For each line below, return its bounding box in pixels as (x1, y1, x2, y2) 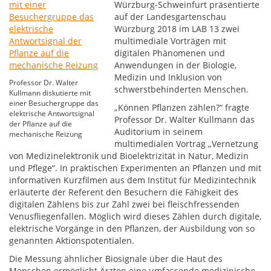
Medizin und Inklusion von (114, 71, 223, 83)
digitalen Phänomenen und (114, 47, 226, 59)
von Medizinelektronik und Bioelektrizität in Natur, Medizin (9, 150, 249, 162)
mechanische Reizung (9, 129, 82, 139)
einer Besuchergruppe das (9, 98, 99, 108)
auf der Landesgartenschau (114, 11, 227, 22)
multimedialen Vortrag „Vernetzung (114, 138, 259, 149)
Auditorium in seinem (114, 126, 203, 137)
